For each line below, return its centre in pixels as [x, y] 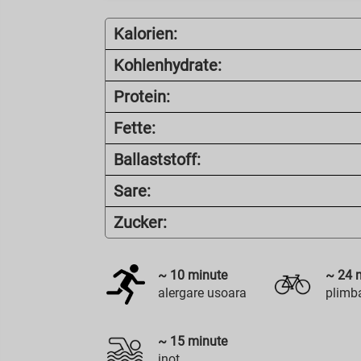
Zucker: [141, 222]
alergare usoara [203, 293]
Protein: [142, 97]
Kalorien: [146, 34]
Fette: [135, 128]
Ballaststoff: [158, 160]
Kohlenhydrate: [168, 65]
